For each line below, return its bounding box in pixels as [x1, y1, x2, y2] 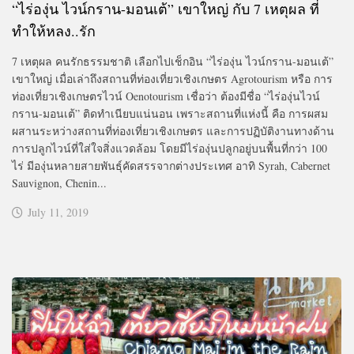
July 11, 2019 [28, 204, 88, 220]
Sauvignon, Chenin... [12, 175, 107, 190]
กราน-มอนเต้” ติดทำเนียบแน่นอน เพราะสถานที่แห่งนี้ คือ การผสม [12, 105, 328, 121]
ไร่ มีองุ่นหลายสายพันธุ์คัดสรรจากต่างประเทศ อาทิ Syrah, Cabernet [12, 157, 330, 173]
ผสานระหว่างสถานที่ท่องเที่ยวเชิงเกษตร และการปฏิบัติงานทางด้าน [12, 122, 334, 138]
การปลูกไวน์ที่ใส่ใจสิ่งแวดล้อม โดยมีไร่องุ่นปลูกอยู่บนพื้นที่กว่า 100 [12, 140, 327, 156]
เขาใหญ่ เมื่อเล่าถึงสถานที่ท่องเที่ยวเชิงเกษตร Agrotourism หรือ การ [12, 70, 333, 86]
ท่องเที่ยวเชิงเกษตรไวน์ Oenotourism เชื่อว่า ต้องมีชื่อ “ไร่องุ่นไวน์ [12, 88, 320, 104]
